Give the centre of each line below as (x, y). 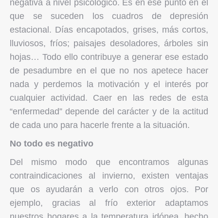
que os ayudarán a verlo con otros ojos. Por (109, 189)
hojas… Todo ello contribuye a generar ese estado (109, 57)
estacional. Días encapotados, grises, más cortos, (109, 29)
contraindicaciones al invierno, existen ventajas (109, 175)
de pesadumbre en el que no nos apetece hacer (109, 70)
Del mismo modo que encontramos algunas (109, 162)
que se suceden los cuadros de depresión (109, 16)
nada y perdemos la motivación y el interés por (109, 84)
